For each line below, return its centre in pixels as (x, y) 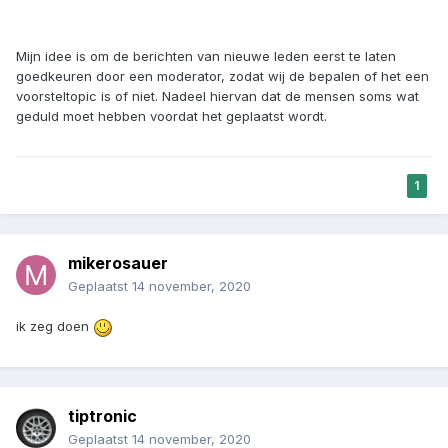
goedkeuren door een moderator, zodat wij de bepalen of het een (222, 76)
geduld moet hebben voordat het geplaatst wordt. (171, 116)
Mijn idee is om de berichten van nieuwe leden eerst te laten (206, 56)
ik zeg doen (54, 326)
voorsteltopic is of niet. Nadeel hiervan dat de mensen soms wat (217, 96)
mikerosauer (118, 263)
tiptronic (102, 416)
